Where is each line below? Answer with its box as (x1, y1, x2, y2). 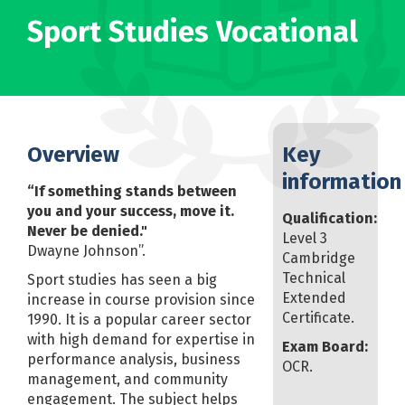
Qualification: (281, 209, 377, 227)
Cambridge (281, 249, 355, 267)
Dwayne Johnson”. (27, 241, 146, 259)
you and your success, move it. (27, 202, 234, 220)
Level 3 (281, 229, 327, 247)
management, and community (27, 370, 228, 388)
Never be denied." (27, 221, 147, 240)
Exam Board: (281, 337, 368, 355)
